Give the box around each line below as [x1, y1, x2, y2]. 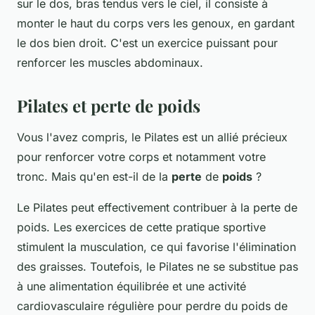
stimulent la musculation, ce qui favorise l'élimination [17, 240, 296, 255]
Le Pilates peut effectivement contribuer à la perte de [17, 200, 297, 215]
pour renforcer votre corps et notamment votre [17, 150, 266, 165]
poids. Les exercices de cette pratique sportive [17, 220, 266, 235]
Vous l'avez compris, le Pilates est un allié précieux [17, 130, 288, 145]
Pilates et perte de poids [17, 94, 200, 117]
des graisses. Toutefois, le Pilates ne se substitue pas [17, 259, 298, 274]
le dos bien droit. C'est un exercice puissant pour [17, 36, 278, 51]
